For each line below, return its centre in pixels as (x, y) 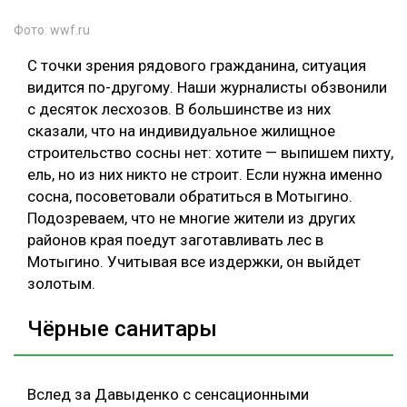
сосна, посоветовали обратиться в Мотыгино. (190, 197)
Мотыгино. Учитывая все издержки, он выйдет (194, 262)
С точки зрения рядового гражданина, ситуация (197, 66)
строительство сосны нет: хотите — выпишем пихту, (210, 153)
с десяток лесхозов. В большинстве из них (179, 109)
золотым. (61, 284)
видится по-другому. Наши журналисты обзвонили (207, 88)
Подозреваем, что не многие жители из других (191, 218)
